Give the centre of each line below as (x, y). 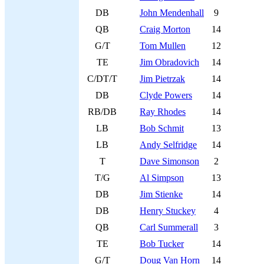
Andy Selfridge (168, 145)
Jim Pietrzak (162, 79)
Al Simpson (162, 178)
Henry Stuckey (168, 211)
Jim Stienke (161, 194)
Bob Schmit (162, 128)
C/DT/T (102, 79)
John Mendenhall (172, 13)
